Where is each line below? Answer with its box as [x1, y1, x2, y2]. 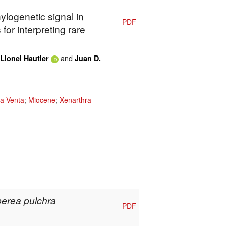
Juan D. [75, 53, 101, 64]
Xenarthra [60, 95, 91, 105]
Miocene [28, 95, 55, 105]
